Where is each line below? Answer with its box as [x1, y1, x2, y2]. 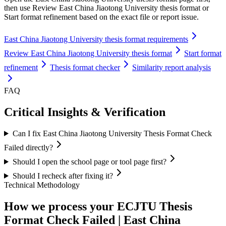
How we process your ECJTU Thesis [4, 199, 192, 213]
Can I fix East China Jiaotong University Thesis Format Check [12, 129, 212, 138]
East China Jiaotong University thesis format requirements [4, 35, 188, 44]
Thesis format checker [50, 63, 120, 72]
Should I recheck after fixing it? [12, 171, 113, 180]
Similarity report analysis [132, 63, 211, 72]
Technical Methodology [4, 180, 80, 189]
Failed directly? [4, 143, 53, 152]
